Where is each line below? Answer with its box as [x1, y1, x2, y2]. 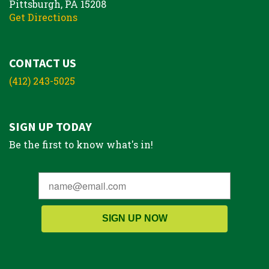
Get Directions [9, 10, 77, 23]
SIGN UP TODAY [9, 118, 92, 134]
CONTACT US [9, 55, 76, 70]
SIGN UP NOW [101, 213, 168, 224]
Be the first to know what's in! [9, 138, 153, 151]
